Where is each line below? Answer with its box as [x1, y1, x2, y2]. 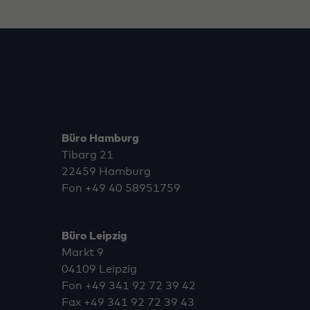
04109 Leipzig [61, 263, 137, 275]
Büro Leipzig [61, 230, 127, 241]
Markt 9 [61, 246, 104, 258]
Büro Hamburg [61, 133, 139, 145]
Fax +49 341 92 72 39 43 [61, 296, 194, 308]
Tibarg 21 [61, 149, 113, 161]
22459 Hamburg [61, 166, 151, 178]
